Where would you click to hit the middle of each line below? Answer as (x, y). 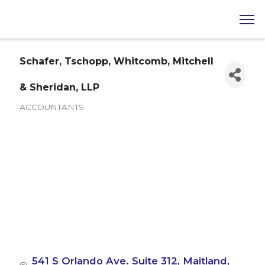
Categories (44, 116)
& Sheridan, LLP (59, 88)
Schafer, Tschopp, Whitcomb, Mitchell (116, 62)
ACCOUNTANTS (51, 107)
